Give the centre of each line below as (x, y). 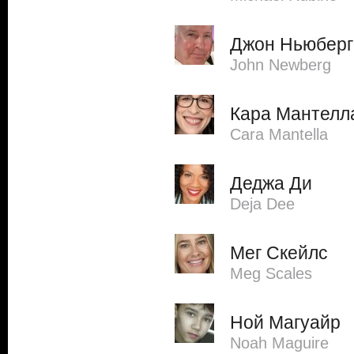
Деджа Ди (271, 183)
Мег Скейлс (279, 253)
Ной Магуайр (285, 322)
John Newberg (281, 65)
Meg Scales (271, 273)
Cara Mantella (279, 134)
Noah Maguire (279, 343)
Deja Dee (262, 204)
